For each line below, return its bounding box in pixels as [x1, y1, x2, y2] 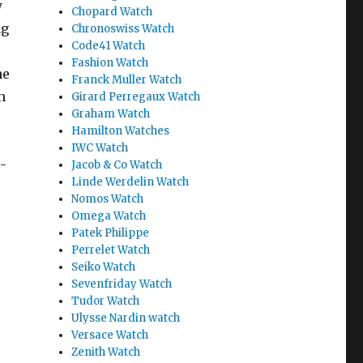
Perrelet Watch [71, 243, 151, 257]
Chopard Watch [71, 5, 153, 19]
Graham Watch [71, 107, 151, 121]
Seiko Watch [71, 260, 136, 274]
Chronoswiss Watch [71, 22, 175, 36]
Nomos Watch [71, 192, 144, 206]
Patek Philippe [71, 226, 150, 240]
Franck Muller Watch [71, 73, 182, 87]
